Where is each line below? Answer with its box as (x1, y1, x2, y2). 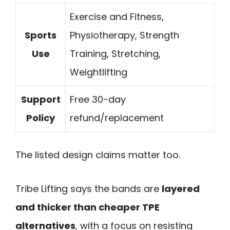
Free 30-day (70, 92, 126, 106)
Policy (26, 111, 55, 124)
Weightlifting (70, 65, 127, 79)
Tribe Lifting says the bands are (15, 182, 162, 196)
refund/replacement (70, 111, 164, 124)
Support (21, 92, 61, 106)
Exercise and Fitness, (70, 10, 164, 23)
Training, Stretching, (70, 47, 161, 60)
